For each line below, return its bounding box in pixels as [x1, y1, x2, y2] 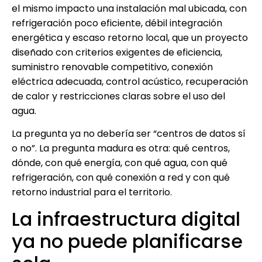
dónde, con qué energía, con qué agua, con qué [12, 156, 227, 170]
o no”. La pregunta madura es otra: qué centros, [12, 142, 230, 156]
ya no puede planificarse [12, 227, 243, 254]
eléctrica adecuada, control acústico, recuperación [12, 75, 248, 89]
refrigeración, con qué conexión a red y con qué [12, 171, 230, 185]
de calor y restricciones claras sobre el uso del [12, 89, 225, 104]
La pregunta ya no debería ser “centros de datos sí [12, 127, 246, 141]
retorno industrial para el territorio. [12, 185, 172, 199]
